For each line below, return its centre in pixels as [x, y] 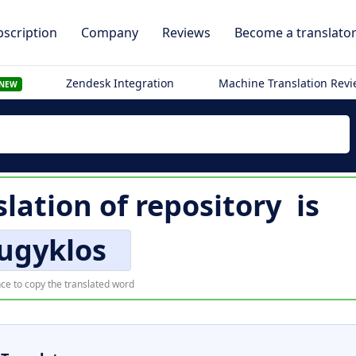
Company [110, 33]
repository [208, 205]
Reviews [186, 33]
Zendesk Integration [120, 83]
